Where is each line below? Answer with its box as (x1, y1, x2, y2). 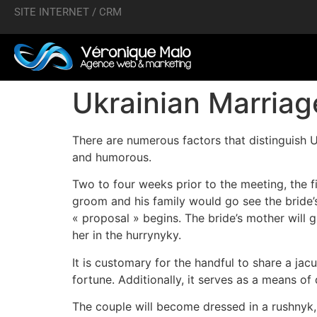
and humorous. (72, 150, 151, 164)
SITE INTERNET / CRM (14, 6, 122, 18)
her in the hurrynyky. (72, 228, 181, 243)
